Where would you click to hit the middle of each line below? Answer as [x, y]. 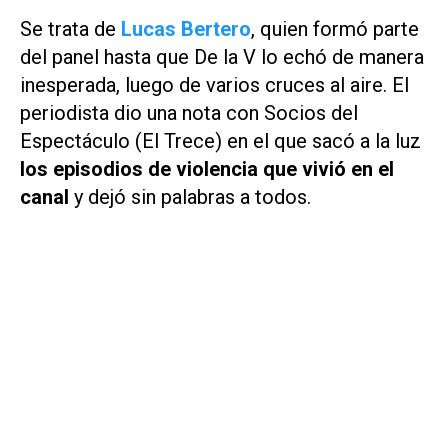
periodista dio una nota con [139, 113]
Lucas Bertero [186, 29]
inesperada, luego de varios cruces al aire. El [214, 85]
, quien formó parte [335, 29]
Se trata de [70, 29]
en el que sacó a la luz [321, 141]
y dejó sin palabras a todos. [192, 197]
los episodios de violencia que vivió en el [207, 169]
